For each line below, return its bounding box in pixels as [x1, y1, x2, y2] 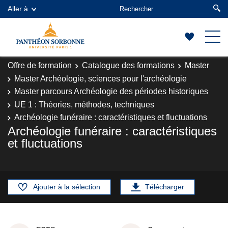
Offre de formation [8, 61, 72, 70]
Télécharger [145, 182, 184, 191]
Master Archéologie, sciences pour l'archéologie [14, 74, 187, 83]
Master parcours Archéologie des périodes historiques [14, 87, 208, 96]
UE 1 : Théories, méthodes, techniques [14, 100, 154, 109]
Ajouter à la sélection [33, 182, 100, 191]
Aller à [8, 5, 28, 13]
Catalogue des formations [82, 61, 175, 70]
